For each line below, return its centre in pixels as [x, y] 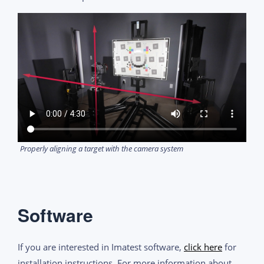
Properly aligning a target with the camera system [102, 148]
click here [203, 247]
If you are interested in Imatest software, [101, 247]
